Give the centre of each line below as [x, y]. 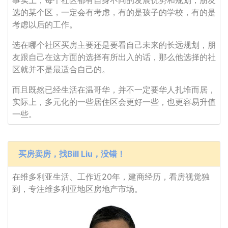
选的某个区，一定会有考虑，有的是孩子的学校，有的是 [114, 12]
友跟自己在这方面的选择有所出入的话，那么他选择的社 [114, 57]
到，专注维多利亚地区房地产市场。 [77, 189]
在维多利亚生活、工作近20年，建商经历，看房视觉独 [111, 177]
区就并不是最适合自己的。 [61, 69]
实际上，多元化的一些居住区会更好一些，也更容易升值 [114, 102]
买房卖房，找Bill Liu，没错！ [72, 154]
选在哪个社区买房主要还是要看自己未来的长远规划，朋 [114, 45]
